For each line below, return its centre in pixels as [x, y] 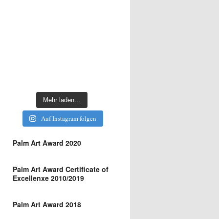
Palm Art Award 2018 [47, 204]
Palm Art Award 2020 [47, 143]
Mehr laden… [62, 100]
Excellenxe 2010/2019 [48, 178]
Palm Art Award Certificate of [61, 169]
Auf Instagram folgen [68, 118]
